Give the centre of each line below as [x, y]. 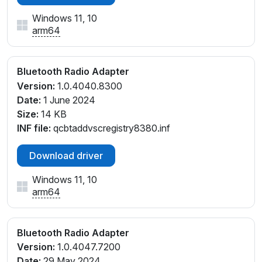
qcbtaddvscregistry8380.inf [111, 128]
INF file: [34, 128]
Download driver [66, 155]
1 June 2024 [68, 100]
